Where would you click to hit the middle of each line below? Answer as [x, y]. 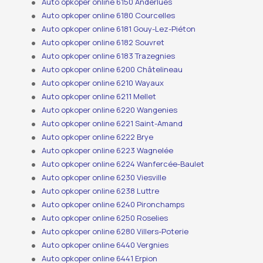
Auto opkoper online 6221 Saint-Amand [112, 124]
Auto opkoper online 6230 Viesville [104, 178]
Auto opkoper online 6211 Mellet [99, 97]
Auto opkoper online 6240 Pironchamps [113, 205]
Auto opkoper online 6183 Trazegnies [109, 56]
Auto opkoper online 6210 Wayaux [103, 83]
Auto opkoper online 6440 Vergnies [105, 245]
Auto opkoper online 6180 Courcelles [109, 16]
